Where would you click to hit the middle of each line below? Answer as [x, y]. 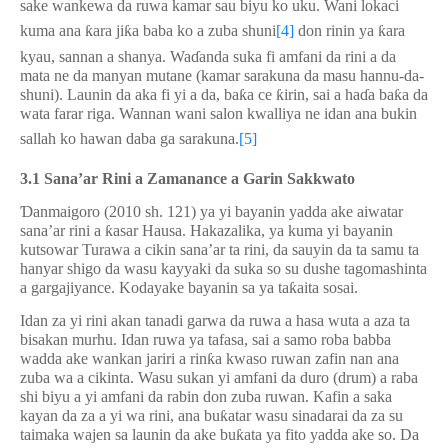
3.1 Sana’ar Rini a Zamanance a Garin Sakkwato [187, 178]
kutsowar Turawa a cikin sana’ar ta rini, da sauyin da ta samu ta [219, 249]
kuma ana [52, 30]
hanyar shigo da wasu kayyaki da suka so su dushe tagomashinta [223, 268]
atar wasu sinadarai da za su [315, 415]
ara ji [108, 30]
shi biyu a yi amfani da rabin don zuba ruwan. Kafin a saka [206, 396]
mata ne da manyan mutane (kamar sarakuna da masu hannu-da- [222, 75]
